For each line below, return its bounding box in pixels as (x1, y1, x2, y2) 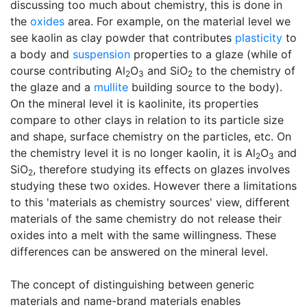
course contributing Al (10, 64, 125, 77)
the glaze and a (10, 80, 94, 94)
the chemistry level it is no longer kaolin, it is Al (10, 146, 256, 160)
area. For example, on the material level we (64, 14, 291, 28)
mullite (94, 80, 128, 94)
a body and (10, 47, 73, 61)
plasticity (235, 31, 282, 45)
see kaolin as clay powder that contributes (10, 31, 235, 45)
